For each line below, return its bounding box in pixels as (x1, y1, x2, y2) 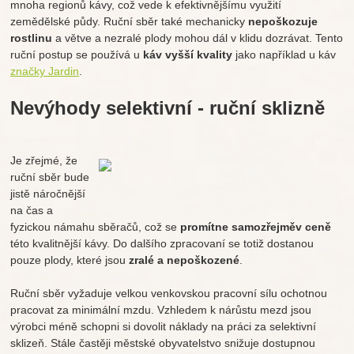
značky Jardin (10, 65, 80, 78)
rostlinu (10, 32, 53, 45)
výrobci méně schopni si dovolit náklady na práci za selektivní (10, 320, 317, 333)
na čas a (10, 204, 54, 217)
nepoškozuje (248, 15, 318, 28)
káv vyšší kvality (143, 48, 233, 62)
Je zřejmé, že (10, 154, 78, 168)
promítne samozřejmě (180, 220, 296, 234)
